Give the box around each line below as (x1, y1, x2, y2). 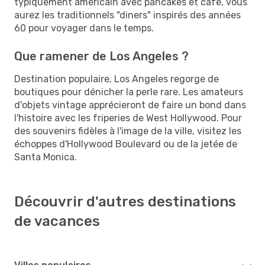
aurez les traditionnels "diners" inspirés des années (14, 9, 241, 21)
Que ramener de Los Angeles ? (14, 49, 189, 63)
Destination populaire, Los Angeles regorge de (14, 73, 219, 85)
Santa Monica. (14, 151, 77, 163)
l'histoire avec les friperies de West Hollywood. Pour (14, 112, 242, 124)
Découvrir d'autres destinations (14, 193, 236, 210)
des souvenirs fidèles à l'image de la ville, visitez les (14, 125, 241, 137)
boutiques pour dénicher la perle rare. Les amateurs (14, 86, 243, 98)
